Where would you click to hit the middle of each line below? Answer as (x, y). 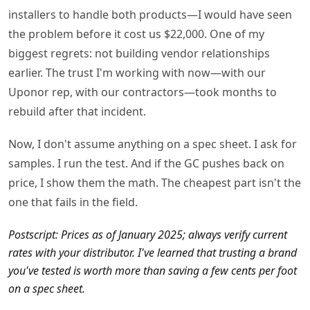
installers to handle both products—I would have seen (150, 15)
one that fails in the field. (73, 202)
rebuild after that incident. (77, 112)
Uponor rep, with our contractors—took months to (143, 92)
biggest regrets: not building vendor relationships (139, 54)
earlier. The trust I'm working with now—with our (137, 73)
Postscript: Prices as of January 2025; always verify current (148, 234)
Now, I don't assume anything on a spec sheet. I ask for (153, 144)
